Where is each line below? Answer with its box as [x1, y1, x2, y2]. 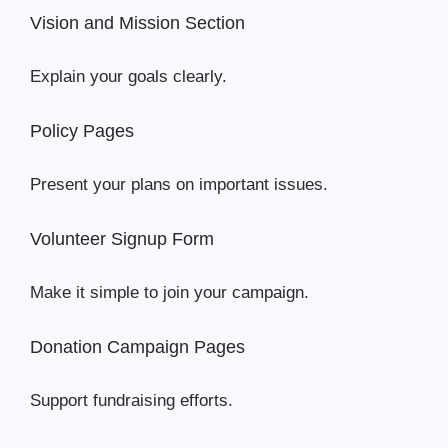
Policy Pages [30, 121, 134, 142]
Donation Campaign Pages [30, 337, 245, 358]
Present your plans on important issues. [30, 175, 328, 195]
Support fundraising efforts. [30, 391, 233, 411]
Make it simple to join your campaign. [30, 283, 309, 303]
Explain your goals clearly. [30, 67, 227, 87]
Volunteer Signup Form [30, 229, 214, 250]
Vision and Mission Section [30, 13, 245, 34]
